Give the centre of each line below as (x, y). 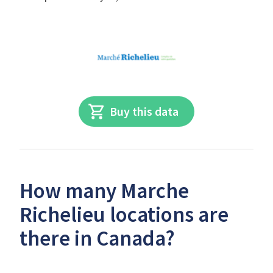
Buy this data (144, 111)
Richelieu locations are (124, 214)
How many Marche (104, 191)
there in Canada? (97, 238)
